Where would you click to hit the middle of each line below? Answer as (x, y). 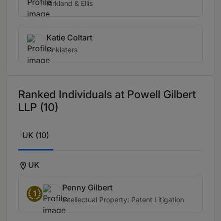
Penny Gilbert (87, 188)
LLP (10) (38, 107)
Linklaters (62, 50)
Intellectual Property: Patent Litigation (123, 200)
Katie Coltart (69, 38)
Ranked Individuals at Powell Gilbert (107, 94)
